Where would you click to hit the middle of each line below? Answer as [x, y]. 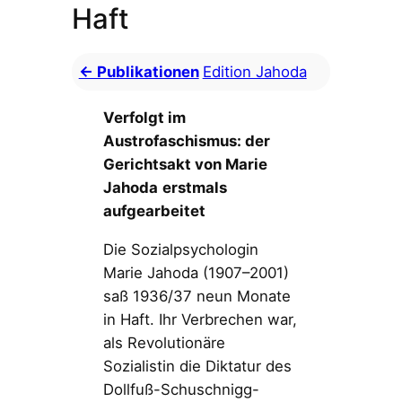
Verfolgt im [145, 117]
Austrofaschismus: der [187, 140]
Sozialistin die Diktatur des [198, 366]
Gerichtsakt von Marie [186, 164]
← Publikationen [139, 72]
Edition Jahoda [254, 72]
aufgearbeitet [155, 210]
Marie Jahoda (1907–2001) [197, 272]
